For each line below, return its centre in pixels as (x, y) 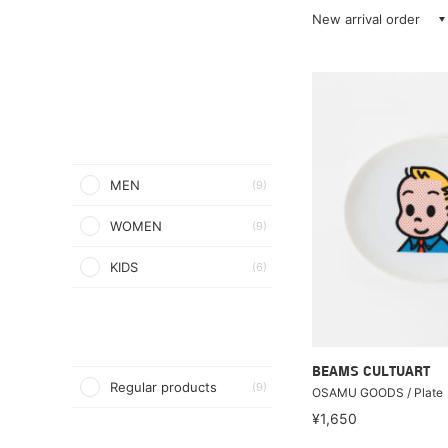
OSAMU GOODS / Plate (377, 392)
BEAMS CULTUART (371, 372)
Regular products (163, 387)
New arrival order (366, 19)
